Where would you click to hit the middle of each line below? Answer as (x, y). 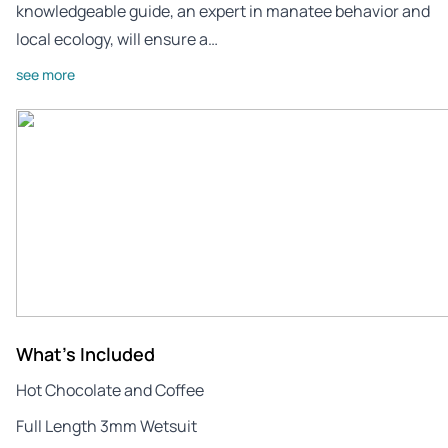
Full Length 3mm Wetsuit (106, 425)
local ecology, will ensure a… (117, 38)
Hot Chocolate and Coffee (110, 389)
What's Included (85, 353)
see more (45, 74)
